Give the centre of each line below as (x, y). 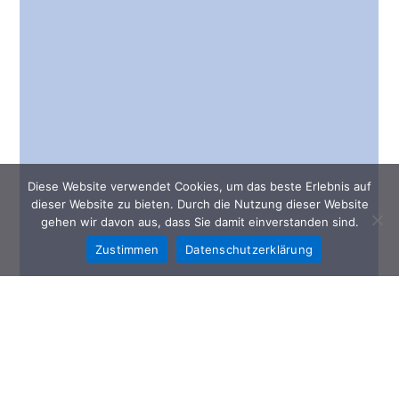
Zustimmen (127, 249)
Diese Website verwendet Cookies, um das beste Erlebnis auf (199, 186)
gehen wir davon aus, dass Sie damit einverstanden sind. (199, 222)
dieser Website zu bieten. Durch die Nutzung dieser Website (199, 204)
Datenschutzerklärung (249, 249)
